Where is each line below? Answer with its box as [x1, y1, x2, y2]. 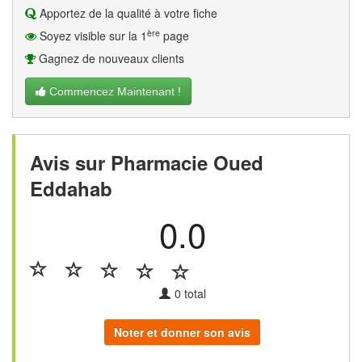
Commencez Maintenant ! [46, 85, 181, 98]
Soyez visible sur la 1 [36, 27, 147, 44]
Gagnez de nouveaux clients [36, 50, 184, 66]
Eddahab [30, 175, 112, 202]
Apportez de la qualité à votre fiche [36, 5, 217, 21]
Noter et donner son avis [114, 324, 250, 340]
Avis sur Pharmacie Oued [30, 149, 263, 176]
